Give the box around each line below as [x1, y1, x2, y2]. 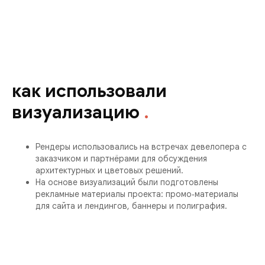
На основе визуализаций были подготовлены [35, 177, 218, 188]
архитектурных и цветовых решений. [35, 165, 183, 176]
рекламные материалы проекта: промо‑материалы [35, 189, 238, 199]
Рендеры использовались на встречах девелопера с [35, 141, 247, 152]
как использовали [12, 80, 167, 102]
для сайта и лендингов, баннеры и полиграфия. [35, 201, 227, 211]
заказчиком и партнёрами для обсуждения [35, 153, 207, 164]
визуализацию [12, 101, 140, 124]
